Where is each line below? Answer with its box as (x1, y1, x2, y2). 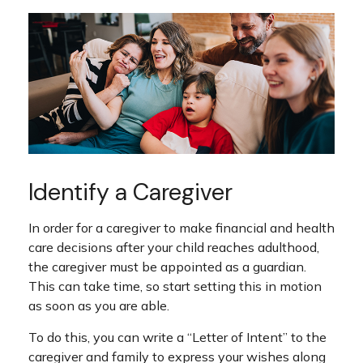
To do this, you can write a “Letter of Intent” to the (28, 328, 327, 345)
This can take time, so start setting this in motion (28, 277, 322, 294)
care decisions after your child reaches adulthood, (28, 238, 319, 255)
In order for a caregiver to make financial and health (28, 219, 335, 236)
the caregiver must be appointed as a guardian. (28, 258, 306, 275)
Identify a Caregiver (28, 176, 233, 207)
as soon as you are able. (28, 297, 169, 314)
